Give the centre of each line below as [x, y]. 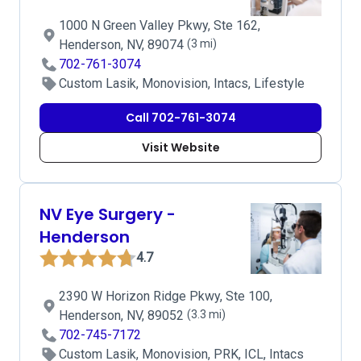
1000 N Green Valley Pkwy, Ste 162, [160, 25]
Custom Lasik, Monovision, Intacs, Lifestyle [182, 83]
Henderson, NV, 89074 [123, 45]
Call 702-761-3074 [180, 118]
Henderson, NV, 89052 [123, 315]
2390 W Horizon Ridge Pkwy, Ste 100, [166, 296]
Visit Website [180, 147]
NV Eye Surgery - [108, 214]
